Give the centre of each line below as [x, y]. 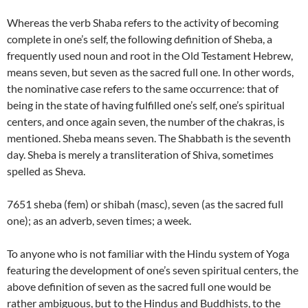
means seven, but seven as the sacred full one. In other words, [150, 72]
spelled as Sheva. [46, 171]
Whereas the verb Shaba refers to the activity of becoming [143, 22]
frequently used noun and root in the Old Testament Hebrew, [150, 55]
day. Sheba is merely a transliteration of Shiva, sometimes [140, 154]
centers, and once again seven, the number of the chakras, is [146, 121]
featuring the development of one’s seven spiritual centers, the [153, 270]
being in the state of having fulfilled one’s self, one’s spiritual [146, 105]
